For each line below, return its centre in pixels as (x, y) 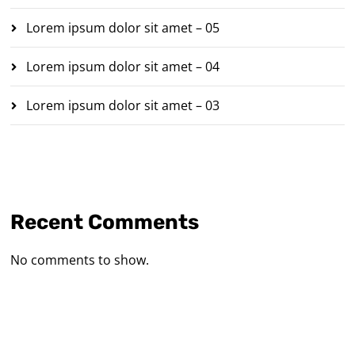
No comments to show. (80, 260)
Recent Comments (105, 222)
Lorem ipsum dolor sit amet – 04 (123, 66)
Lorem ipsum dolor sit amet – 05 (123, 27)
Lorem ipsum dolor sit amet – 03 (123, 105)
